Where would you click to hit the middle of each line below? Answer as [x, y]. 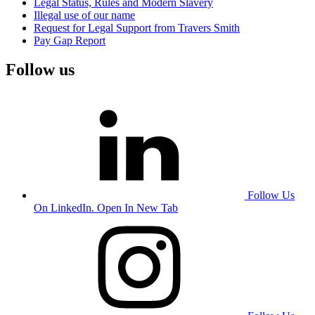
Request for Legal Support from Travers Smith [137, 27]
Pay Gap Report [70, 40]
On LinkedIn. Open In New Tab [106, 208]
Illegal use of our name [84, 15]
